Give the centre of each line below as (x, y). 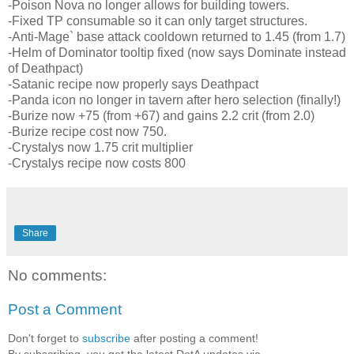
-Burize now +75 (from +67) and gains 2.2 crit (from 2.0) (161, 115)
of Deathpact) (45, 68)
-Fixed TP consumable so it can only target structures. (158, 21)
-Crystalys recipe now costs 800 (97, 163)
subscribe (106, 338)
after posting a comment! (194, 338)
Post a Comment (65, 310)
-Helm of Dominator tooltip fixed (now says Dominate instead (177, 52)
